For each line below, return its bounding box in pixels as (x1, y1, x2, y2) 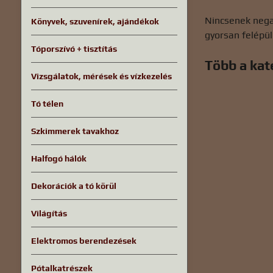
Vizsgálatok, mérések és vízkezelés (30, 71, 172, 81)
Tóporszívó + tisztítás (30, 44, 117, 54)
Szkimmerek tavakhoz (30, 126, 119, 136)
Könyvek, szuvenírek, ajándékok (30, 16, 159, 26)
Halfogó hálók (30, 154, 87, 163)
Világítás (30, 208, 67, 218)
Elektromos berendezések (30, 236, 136, 246)
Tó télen (30, 99, 63, 108)
